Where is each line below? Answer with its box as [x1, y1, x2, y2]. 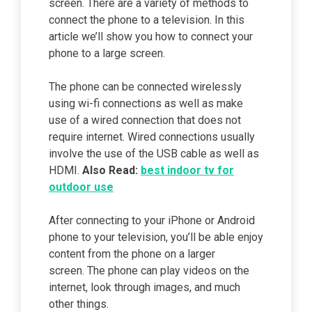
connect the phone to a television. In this [49, 13, 244, 27]
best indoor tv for [141, 164, 234, 178]
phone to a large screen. [49, 47, 168, 61]
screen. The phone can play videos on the [49, 264, 249, 278]
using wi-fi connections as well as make [49, 97, 243, 111]
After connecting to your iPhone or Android [49, 214, 255, 228]
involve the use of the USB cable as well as [49, 147, 259, 161]
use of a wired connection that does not [49, 114, 241, 127]
